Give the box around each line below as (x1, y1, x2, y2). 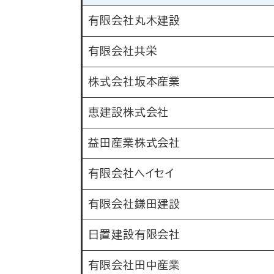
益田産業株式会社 (88, 137, 181, 149)
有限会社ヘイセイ (88, 168, 175, 180)
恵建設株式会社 (88, 106, 169, 119)
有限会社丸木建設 (88, 15, 181, 27)
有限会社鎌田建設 (88, 198, 181, 210)
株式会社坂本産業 (88, 76, 181, 88)
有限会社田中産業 (88, 259, 181, 272)
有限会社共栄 (88, 45, 158, 57)
